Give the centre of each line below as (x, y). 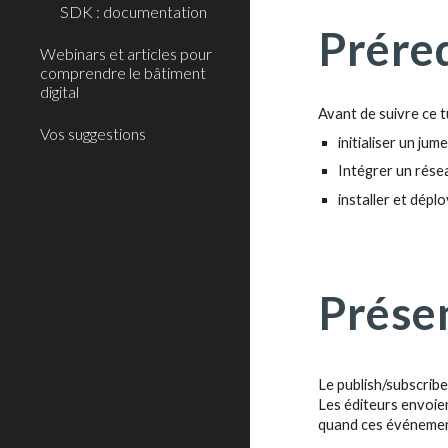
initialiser (369, 142)
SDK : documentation (133, 11)
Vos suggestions (93, 133)
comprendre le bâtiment (123, 72)
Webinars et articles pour (126, 53)
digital (59, 91)
